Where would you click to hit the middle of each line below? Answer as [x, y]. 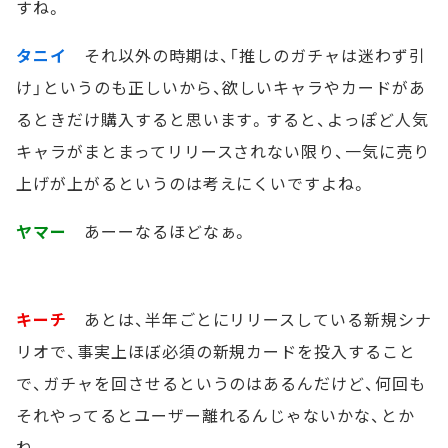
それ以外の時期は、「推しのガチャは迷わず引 [246, 54]
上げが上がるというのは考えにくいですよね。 [192, 182]
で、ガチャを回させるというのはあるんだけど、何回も [221, 382]
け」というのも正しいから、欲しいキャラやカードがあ [221, 86]
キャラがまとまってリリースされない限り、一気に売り [223, 150]
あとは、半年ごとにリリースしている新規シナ [249, 318]
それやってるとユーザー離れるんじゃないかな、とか [216, 414]
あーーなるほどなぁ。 [158, 230]
